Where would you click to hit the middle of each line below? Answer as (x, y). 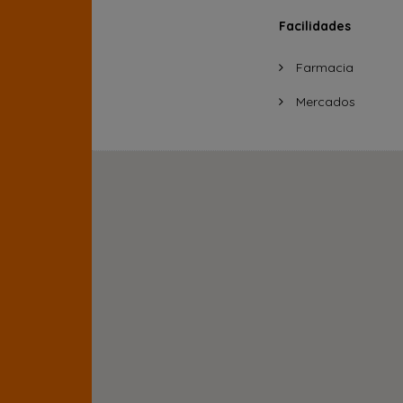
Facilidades (314, 26)
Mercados (323, 102)
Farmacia (322, 67)
